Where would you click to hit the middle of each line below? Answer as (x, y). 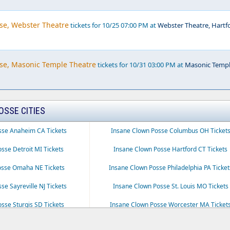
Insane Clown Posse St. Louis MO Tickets (170, 186)
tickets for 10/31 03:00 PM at (140, 65)
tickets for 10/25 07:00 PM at (113, 25)
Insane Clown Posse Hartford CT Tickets (171, 149)
